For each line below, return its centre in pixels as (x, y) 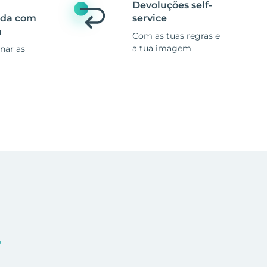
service (150, 18)
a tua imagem (162, 48)
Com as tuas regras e (176, 36)
